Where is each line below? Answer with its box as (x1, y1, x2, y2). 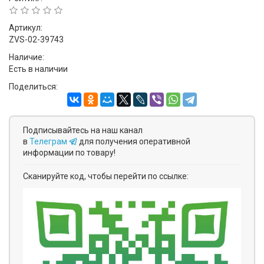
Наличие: (9, 52, 44, 62)
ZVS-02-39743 (9, 35, 64, 44)
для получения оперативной (79, 137, 190, 146)
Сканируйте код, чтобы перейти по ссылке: (23, 171, 189, 181)
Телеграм (29, 137, 69, 146)
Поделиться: (9, 82, 58, 91)
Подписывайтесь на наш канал (23, 126, 143, 135)
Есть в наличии (9, 64, 68, 74)
